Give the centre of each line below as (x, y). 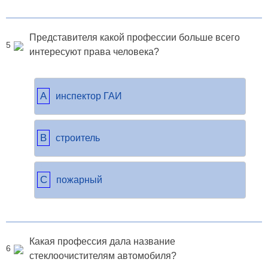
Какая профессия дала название (102, 241)
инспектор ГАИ (89, 96)
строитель (78, 138)
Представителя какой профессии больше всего (135, 38)
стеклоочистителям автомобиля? (103, 255)
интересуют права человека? (94, 52)
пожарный (79, 180)
